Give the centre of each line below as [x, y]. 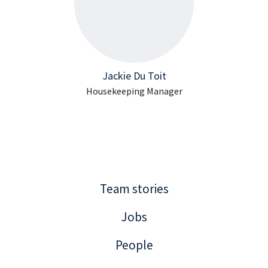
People [134, 245]
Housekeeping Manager [134, 91]
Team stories [134, 189]
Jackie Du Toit [134, 76]
